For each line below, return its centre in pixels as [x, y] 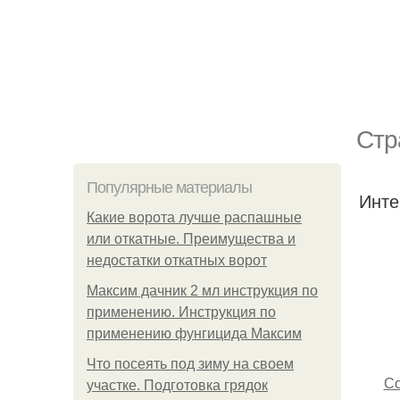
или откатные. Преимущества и [191, 239]
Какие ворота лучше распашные [194, 217]
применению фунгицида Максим [194, 333]
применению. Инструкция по [181, 312]
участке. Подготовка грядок [177, 385]
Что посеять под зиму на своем [190, 364]
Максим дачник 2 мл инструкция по [202, 291]
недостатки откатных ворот [177, 260]
